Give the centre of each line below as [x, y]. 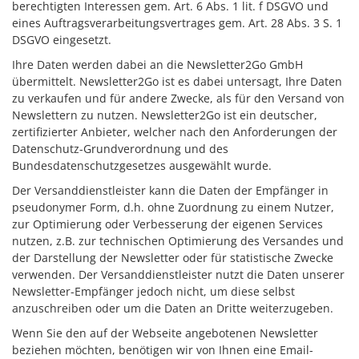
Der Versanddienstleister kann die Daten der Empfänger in [170, 190]
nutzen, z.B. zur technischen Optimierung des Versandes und [178, 241]
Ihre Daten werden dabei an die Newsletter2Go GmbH [157, 65]
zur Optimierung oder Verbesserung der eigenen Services [167, 224]
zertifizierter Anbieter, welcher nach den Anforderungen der [175, 132]
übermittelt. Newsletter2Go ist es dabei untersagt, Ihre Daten [177, 81]
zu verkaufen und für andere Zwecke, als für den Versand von [178, 98]
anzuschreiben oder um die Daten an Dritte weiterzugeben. [173, 308]
